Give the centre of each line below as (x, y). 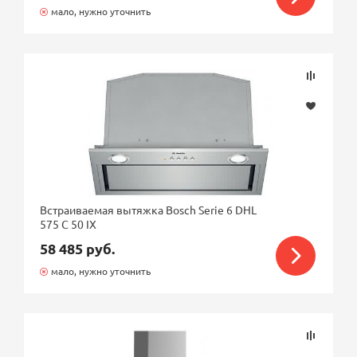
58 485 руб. (78, 248)
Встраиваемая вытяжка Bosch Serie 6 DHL (149, 210)
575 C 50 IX (69, 224)
